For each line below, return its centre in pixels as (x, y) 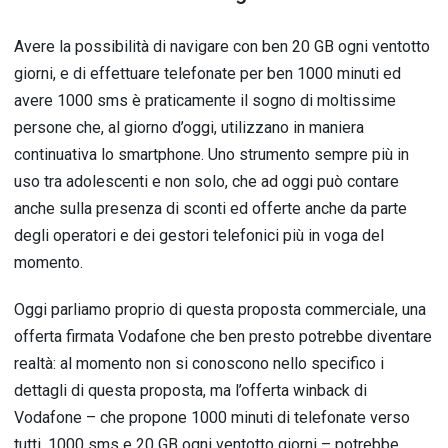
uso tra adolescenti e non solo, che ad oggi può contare (206, 181)
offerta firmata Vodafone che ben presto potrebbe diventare (223, 336)
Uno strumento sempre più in (308, 154)
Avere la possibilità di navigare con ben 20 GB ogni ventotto (222, 46)
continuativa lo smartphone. (111, 154)
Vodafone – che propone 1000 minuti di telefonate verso (212, 417)
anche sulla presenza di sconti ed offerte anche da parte (210, 208)
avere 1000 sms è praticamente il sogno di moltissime (205, 100)
